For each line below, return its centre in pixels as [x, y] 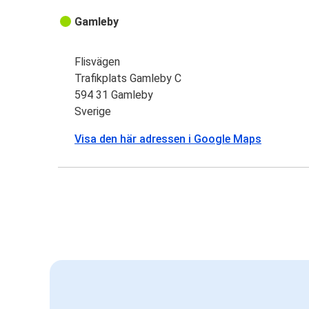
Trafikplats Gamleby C [128, 79]
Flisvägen [98, 62]
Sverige [93, 112]
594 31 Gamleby [114, 95]
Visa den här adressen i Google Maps [168, 139]
